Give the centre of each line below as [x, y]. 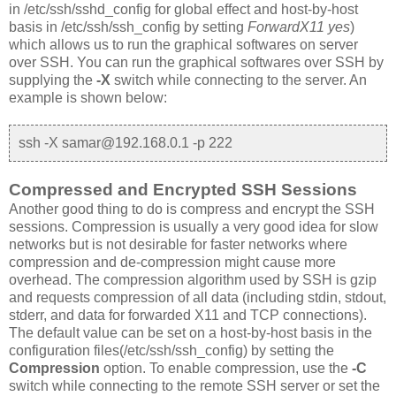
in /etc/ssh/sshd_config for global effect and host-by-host [183, 10]
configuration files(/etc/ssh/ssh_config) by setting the [171, 351]
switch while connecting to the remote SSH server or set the [194, 386]
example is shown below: [88, 98]
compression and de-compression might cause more [172, 263]
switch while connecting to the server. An [239, 80]
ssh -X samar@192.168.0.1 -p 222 [126, 143]
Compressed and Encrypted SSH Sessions [183, 190]
